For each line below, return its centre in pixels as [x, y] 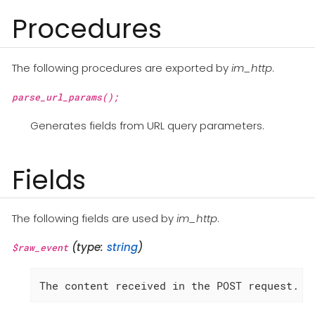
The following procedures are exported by [122, 67]
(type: [88, 247]
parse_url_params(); [65, 97]
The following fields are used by [94, 219]
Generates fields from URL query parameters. [147, 125]
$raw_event [40, 248]
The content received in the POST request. [169, 285]
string [122, 247]
